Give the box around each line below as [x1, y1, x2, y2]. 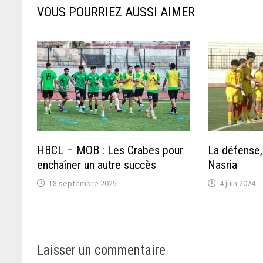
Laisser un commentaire [37, 242, 166, 258]
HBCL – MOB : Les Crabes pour [37, 143, 184, 157]
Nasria [208, 157, 238, 172]
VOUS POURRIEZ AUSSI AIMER [37, 4, 195, 19]
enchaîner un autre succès [37, 157, 157, 172]
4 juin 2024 [220, 177, 256, 188]
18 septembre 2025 [49, 177, 117, 188]
